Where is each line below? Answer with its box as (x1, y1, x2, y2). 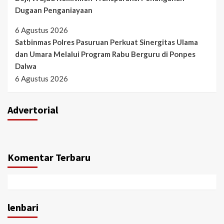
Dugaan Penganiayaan (15, 5, 92, 14)
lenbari (7, 201, 38, 213)
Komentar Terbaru (7, 151, 90, 163)
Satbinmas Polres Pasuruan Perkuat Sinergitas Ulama (15, 37, 198, 46)
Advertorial (7, 103, 58, 116)
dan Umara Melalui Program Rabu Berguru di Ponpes (15, 49, 195, 58)
